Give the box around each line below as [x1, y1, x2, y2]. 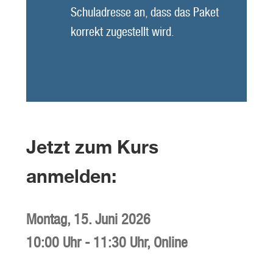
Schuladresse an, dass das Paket [70, 4, 219, 19]
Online [153, 234, 188, 252]
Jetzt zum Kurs [26, 136, 158, 158]
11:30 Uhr [93, 234, 147, 252]
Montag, [26, 211, 74, 229]
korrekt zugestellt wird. [70, 24, 174, 39]
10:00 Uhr [26, 234, 81, 252]
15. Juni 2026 [73, 211, 151, 229]
